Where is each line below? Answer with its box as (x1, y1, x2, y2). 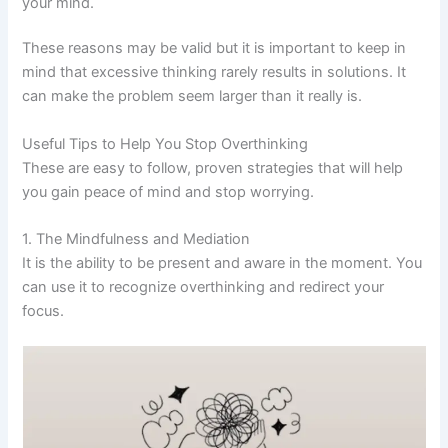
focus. (22, 302, 65, 321)
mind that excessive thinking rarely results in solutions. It (22, 63, 407, 82)
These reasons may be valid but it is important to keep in (22, 39, 407, 58)
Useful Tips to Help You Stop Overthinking (22, 134, 309, 153)
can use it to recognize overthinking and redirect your (22, 278, 385, 297)
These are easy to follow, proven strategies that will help (22, 158, 404, 177)
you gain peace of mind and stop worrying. (22, 182, 315, 201)
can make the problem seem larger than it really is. (22, 87, 363, 106)
